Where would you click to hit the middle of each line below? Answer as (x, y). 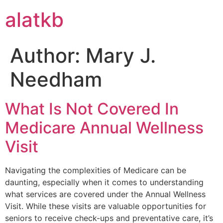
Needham (56, 79)
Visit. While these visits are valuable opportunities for (106, 206)
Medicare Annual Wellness (104, 128)
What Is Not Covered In (92, 109)
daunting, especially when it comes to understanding (104, 182)
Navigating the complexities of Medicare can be (96, 170)
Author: (48, 56)
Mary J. (121, 56)
